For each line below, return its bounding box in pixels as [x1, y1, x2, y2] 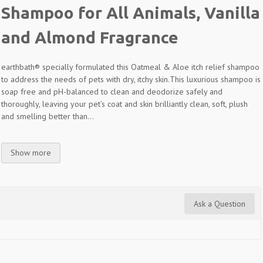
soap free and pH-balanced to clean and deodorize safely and [1, 86, 223, 97]
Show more [11, 147, 52, 158]
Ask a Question [194, 198, 245, 209]
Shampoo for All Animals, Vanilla [1, 4, 261, 22]
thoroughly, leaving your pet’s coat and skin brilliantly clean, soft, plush [1, 98, 248, 109]
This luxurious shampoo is [170, 73, 261, 85]
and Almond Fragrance [1, 28, 179, 46]
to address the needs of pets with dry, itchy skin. [1, 73, 170, 85]
